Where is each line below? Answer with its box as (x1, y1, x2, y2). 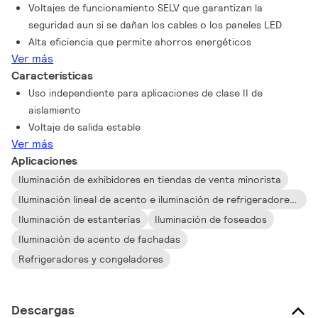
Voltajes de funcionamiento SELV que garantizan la (28, 1, 263, 14)
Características (11, 68, 94, 83)
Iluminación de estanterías (18, 213, 141, 226)
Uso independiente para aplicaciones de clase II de (28, 87, 263, 99)
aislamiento (28, 104, 82, 116)
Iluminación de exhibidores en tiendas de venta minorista (18, 173, 282, 186)
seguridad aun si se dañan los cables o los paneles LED (28, 18, 283, 31)
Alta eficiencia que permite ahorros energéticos (28, 35, 252, 48)
